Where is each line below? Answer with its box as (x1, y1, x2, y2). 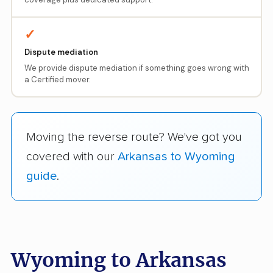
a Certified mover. (24, 74, 91, 85)
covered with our (26, 150, 118, 163)
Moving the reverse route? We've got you (26, 130, 242, 143)
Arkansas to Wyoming (118, 150, 235, 163)
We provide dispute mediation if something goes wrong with (24, 63, 249, 74)
